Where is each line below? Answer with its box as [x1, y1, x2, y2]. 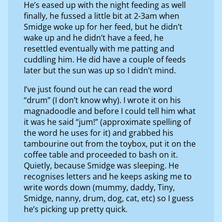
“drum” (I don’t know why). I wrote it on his [24, 94, 181, 106]
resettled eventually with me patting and [24, 43, 174, 54]
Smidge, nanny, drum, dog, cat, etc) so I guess [24, 192, 194, 204]
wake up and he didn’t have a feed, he [24, 32, 164, 43]
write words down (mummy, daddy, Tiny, [24, 181, 175, 193]
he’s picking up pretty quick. [24, 203, 127, 215]
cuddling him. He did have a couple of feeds [24, 54, 186, 65]
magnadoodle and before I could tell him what [24, 105, 196, 116]
